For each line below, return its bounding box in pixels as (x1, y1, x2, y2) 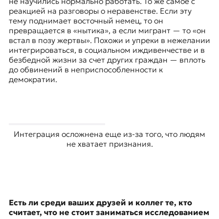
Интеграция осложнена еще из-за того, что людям (14, 129, 205, 139)
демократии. (8, 74, 57, 85)
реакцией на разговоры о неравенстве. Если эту (8, 6, 192, 16)
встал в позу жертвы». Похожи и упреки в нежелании (8, 35, 210, 45)
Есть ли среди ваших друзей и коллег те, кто (8, 197, 192, 208)
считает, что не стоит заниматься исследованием (8, 207, 209, 218)
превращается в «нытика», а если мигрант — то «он (8, 25, 206, 36)
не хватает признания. (66, 139, 153, 149)
